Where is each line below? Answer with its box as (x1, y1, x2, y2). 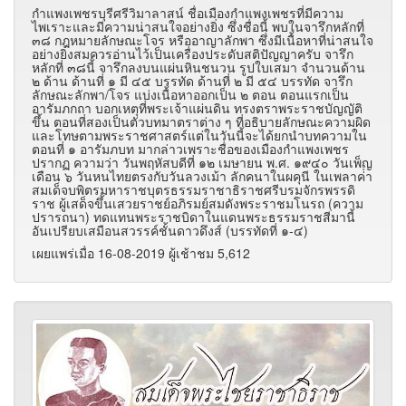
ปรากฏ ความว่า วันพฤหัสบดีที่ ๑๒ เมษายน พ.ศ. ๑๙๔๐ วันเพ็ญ (32, 153, 372, 172)
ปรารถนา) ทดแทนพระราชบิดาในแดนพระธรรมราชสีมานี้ (32, 208, 355, 227)
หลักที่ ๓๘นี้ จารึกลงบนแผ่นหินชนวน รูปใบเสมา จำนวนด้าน (32, 58, 365, 77)
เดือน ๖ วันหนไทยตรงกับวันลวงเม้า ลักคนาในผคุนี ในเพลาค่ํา (32, 167, 372, 186)
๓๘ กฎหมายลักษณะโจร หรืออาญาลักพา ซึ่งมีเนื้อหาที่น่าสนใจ (32, 31, 373, 50)
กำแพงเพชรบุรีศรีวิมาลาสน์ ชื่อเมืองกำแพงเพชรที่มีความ (32, 4, 343, 23)
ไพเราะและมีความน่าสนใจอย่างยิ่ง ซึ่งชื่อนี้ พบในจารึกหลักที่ (32, 17, 364, 36)
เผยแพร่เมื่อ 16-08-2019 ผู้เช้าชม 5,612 (32, 244, 250, 263)
